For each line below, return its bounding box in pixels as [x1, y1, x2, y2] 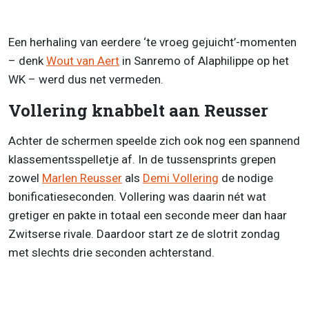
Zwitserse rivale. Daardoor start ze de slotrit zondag [8, 227, 280, 241]
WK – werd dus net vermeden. [8, 72, 163, 87]
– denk [8, 54, 46, 68]
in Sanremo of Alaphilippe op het [119, 54, 289, 68]
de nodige [219, 171, 273, 186]
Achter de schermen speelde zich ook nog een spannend [8, 134, 300, 148]
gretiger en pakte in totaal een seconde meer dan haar [8, 208, 287, 223]
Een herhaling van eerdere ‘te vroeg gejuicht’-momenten [8, 35, 297, 50]
